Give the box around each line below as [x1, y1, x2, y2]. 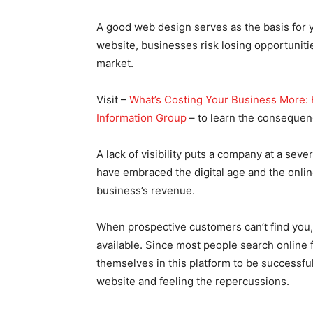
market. [96, 56, 133, 70]
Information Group [96, 110, 187, 124]
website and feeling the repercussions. [96, 274, 289, 288]
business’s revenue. [96, 183, 195, 197]
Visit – [96, 92, 129, 106]
